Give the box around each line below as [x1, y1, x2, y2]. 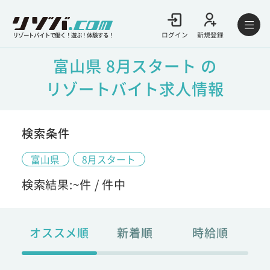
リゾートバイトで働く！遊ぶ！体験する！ [13, 30, 114, 39]
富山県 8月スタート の [53, 54, 217, 77]
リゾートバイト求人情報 [46, 77, 224, 100]
